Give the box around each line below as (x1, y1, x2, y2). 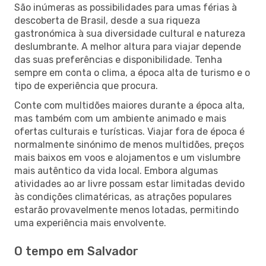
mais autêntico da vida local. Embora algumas (14, 164, 218, 176)
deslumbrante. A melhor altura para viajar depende (14, 40, 241, 52)
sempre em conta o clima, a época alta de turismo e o (14, 66, 250, 78)
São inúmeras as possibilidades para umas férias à (14, 1, 237, 13)
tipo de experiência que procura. (14, 80, 158, 91)
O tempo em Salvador (14, 243, 138, 258)
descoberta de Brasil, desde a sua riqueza (14, 14, 200, 26)
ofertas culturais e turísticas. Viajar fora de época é (14, 125, 245, 137)
